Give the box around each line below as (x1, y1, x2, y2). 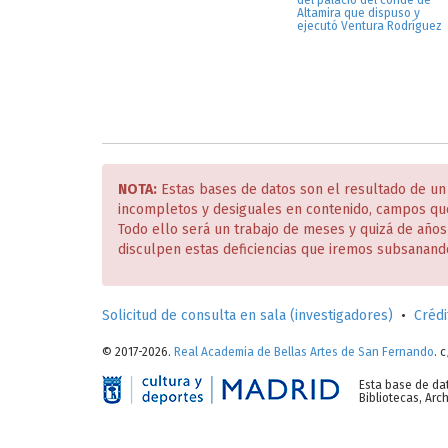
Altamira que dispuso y (297, 6, 420, 20)
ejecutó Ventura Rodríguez (297, 19, 442, 33)
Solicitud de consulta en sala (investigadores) (102, 307, 393, 324)
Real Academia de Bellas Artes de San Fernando (174, 345, 434, 359)
